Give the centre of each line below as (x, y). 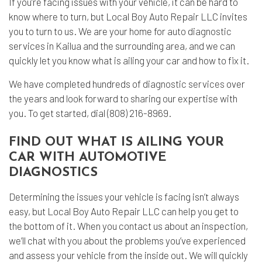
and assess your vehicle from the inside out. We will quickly (128, 255)
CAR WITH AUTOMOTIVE (88, 158)
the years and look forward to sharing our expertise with (123, 98)
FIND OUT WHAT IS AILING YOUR (116, 142)
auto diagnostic (199, 31)
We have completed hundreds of (76, 84)
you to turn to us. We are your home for (88, 31)
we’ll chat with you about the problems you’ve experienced (127, 240)
